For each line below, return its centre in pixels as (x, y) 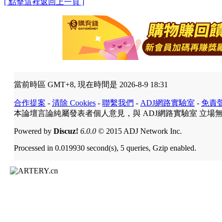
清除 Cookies (74, 103)
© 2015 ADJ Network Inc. (139, 131)
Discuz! (66, 131)
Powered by (34, 131)
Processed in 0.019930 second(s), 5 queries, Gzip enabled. (105, 148)
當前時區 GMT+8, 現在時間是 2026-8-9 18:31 (91, 84)
